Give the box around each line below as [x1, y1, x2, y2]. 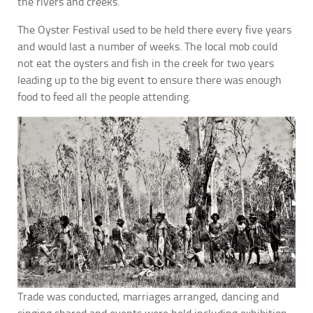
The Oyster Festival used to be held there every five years [17, 23, 291, 37]
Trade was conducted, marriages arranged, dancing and [17, 289, 279, 303]
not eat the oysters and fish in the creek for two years [17, 57, 274, 71]
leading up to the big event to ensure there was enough [17, 73, 282, 87]
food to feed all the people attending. [17, 90, 191, 104]
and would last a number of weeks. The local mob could [17, 40, 277, 54]
